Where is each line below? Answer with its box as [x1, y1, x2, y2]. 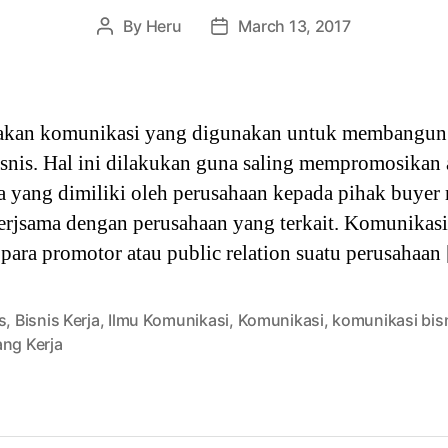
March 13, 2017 [238, 16, 351, 36]
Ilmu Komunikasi [108, 310, 230, 330]
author [104, 42, 154, 62]
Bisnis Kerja [14, 310, 100, 330]
